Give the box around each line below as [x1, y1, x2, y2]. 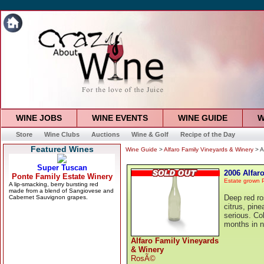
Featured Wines [30, 144, 94, 154]
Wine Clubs [44, 131, 80, 138]
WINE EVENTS [91, 113, 148, 123]
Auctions [91, 131, 120, 138]
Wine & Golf [131, 131, 169, 138]
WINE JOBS [15, 113, 62, 123]
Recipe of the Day [180, 131, 235, 138]
